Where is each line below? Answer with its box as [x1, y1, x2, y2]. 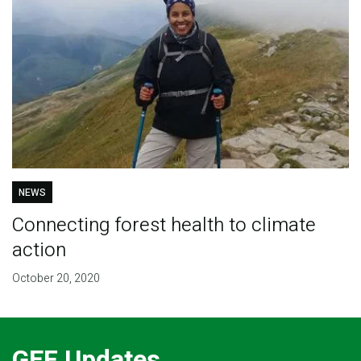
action [11, 235, 66, 264]
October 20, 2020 [11, 269, 100, 287]
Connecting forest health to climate [11, 210, 316, 239]
